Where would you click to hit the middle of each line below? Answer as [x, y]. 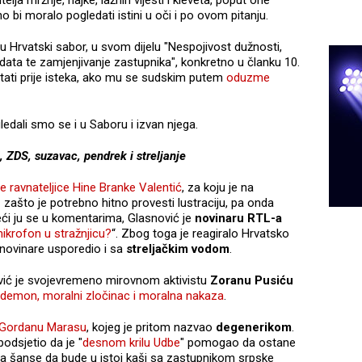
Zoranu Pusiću [252, 280]
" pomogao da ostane [238, 342]
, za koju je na [218, 187]
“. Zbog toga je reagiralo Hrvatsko [200, 233]
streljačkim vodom [178, 248]
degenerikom [254, 327]
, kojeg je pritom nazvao [151, 327]
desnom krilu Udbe [131, 342]
